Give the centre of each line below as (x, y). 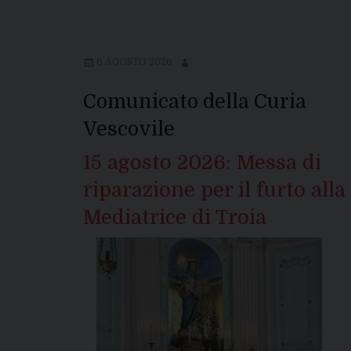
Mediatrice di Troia (175, 218)
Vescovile (129, 129)
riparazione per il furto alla (214, 190)
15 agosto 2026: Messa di (202, 163)
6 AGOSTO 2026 (134, 62)
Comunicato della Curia (195, 102)
